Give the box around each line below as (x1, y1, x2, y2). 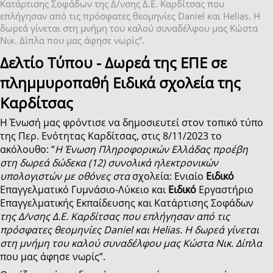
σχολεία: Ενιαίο (132, 169, 206, 183)
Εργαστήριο (196, 182, 253, 196)
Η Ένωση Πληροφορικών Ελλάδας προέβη (55, 142, 248, 156)
